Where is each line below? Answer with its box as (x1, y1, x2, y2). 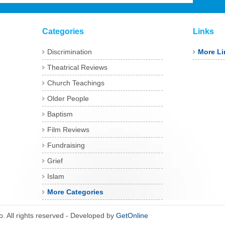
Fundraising (47, 141, 85, 149)
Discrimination (47, 48, 92, 56)
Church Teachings (47, 79, 104, 87)
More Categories (47, 188, 103, 196)
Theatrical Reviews (47, 63, 107, 71)
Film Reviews (47, 126, 89, 134)
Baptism (47, 110, 73, 118)
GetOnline (116, 211, 148, 219)
